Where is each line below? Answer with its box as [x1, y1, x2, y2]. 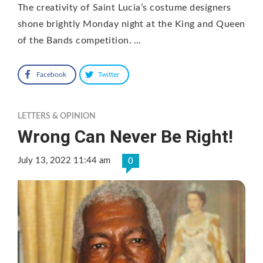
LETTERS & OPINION [18, 112, 96, 120]
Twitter [98, 70, 119, 78]
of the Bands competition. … [18, 35, 141, 45]
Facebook [36, 70, 66, 78]
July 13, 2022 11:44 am [18, 156, 110, 165]
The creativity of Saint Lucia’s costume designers [18, 2, 231, 12]
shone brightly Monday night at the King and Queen [18, 19, 245, 29]
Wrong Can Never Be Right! [18, 126, 233, 147]
